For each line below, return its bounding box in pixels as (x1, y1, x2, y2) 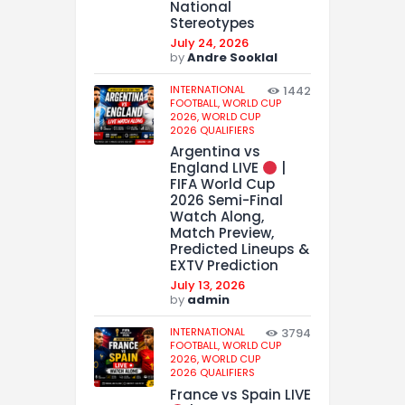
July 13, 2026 (170, 277, 245, 295)
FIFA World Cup (170, 174, 275, 194)
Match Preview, (170, 223, 274, 243)
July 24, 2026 (170, 33, 249, 52)
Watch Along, (170, 207, 264, 227)
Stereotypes (170, 13, 255, 33)
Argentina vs (170, 142, 260, 162)
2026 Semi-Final (170, 191, 283, 211)
